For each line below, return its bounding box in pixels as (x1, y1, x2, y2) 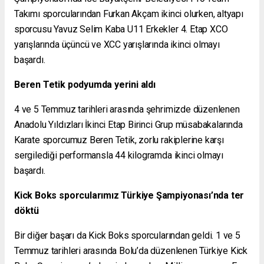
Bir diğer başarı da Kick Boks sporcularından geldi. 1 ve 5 (14, 230, 240, 242)
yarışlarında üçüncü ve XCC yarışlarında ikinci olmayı (14, 39, 220, 51)
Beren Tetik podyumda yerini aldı (14, 79, 156, 91)
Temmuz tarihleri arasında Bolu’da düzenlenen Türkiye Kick (14, 245, 248, 257)
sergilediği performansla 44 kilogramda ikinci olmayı (14, 150, 224, 161)
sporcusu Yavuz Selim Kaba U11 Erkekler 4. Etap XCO (14, 24, 228, 35)
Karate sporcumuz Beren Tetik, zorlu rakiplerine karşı (14, 134, 224, 146)
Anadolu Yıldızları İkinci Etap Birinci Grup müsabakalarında (14, 119, 243, 131)
